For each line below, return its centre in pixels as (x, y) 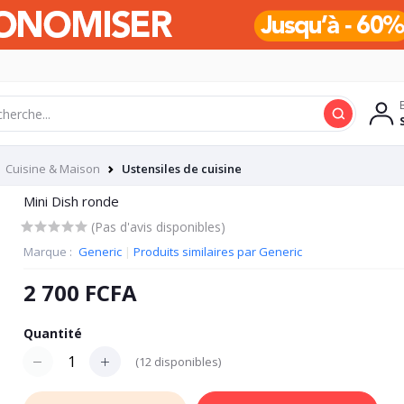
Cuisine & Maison (53, 169)
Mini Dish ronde (71, 201)
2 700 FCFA (80, 293)
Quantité (52, 333)
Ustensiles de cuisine (182, 169)
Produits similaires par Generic (217, 252)
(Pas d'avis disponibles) (158, 226)
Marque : (49, 252)
